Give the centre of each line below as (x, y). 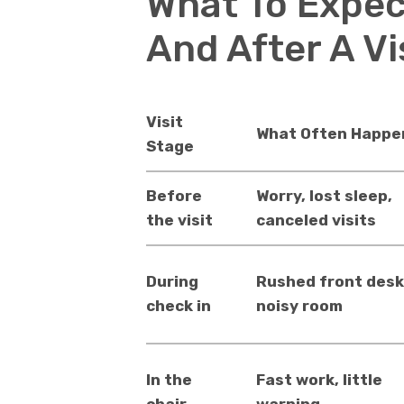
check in (179, 305)
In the (169, 379)
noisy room (299, 305)
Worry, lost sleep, (324, 195)
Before (174, 195)
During (172, 281)
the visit (179, 220)
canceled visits (316, 220)
